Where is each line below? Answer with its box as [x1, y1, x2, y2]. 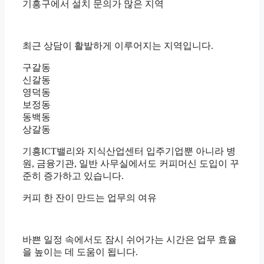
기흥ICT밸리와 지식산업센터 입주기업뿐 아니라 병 [22, 146, 236, 157]
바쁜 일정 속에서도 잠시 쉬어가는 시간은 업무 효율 [22, 235, 237, 245]
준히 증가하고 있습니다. [22, 171, 124, 181]
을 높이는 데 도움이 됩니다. [22, 247, 138, 258]
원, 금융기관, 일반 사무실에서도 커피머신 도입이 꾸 [22, 159, 239, 169]
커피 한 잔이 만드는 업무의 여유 [22, 193, 157, 203]
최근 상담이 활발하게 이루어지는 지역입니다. [22, 41, 213, 51]
